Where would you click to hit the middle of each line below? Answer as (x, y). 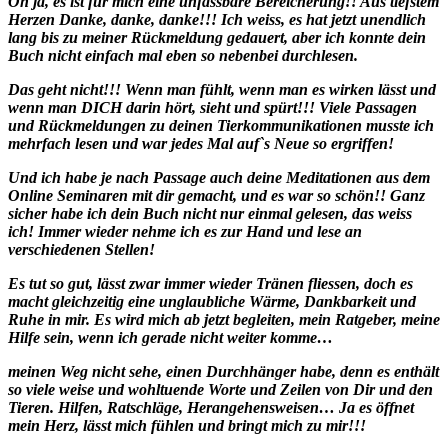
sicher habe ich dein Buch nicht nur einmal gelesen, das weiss (210, 213)
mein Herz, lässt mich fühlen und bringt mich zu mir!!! (187, 425)
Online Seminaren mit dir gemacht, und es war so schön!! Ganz (216, 195)
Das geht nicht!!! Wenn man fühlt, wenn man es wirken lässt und (222, 89)
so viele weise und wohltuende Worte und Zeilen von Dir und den (220, 389)
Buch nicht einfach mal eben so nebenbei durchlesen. (183, 55)
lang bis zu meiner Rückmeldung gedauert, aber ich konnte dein (217, 37)
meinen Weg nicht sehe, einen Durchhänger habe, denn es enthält (223, 371)
